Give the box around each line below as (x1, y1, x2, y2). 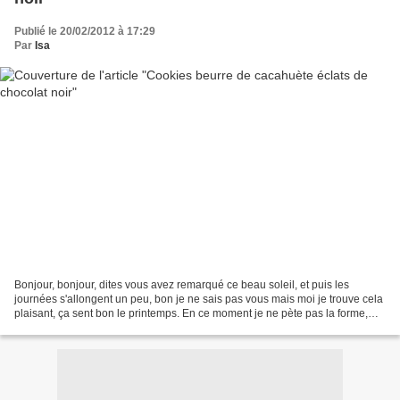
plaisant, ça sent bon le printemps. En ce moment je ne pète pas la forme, (14, 306, 368, 320)
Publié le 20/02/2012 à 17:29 (14, 25, 155, 38)
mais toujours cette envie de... (14, 321, 158, 334)
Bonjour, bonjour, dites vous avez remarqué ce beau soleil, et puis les (14, 278, 349, 291)
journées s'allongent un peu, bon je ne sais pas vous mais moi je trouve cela (14, 292, 383, 305)
